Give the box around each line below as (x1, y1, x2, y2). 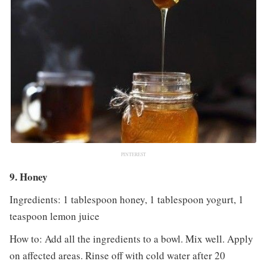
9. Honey (9, 169, 48, 184)
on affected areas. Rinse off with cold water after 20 (9, 248, 225, 262)
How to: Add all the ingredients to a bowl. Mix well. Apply (9, 231, 253, 246)
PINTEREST (121, 151, 146, 157)
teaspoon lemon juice (9, 209, 100, 223)
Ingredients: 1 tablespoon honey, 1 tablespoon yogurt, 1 (9, 192, 244, 206)
